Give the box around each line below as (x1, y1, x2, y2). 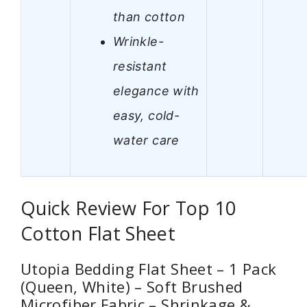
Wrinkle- (113, 34, 164, 49)
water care (113, 132, 180, 147)
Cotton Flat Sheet (21, 221, 176, 247)
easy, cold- (113, 108, 180, 123)
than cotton (113, 9, 185, 24)
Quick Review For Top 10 (21, 195, 236, 221)
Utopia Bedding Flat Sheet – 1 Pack (21, 258, 277, 280)
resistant (113, 58, 167, 73)
